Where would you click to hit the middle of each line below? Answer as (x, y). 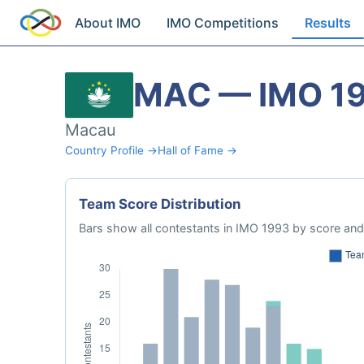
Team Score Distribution (160, 204)
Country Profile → (111, 150)
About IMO (108, 23)
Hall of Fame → (197, 150)
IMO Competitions (223, 23)
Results (328, 23)
